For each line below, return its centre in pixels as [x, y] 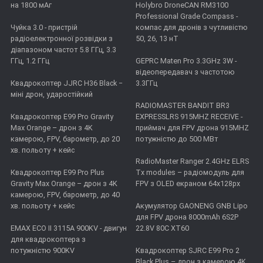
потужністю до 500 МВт [176, 139]
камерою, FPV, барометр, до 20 [65, 139]
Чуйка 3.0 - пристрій [44, 28]
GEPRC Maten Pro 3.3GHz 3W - [186, 61]
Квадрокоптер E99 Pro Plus [58, 173]
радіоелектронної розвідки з [62, 39]
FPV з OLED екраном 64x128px [188, 184]
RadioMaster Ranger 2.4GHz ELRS [192, 161]
